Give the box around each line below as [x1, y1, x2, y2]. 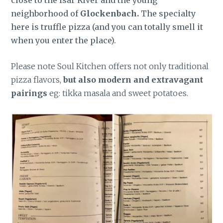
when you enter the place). [11, 35, 116, 45]
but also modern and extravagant [63, 75, 204, 85]
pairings [11, 88, 50, 99]
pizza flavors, [11, 75, 64, 85]
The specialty [139, 8, 196, 18]
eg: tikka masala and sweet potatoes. [49, 88, 189, 99]
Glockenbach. [80, 8, 139, 18]
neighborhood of [11, 8, 81, 18]
